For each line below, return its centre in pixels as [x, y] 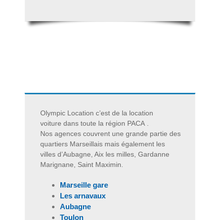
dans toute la [82, 124]
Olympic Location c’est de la [85, 113]
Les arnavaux [83, 196]
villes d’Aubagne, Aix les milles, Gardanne [105, 154]
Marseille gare [84, 185]
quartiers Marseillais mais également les [103, 144]
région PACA [125, 124]
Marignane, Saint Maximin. [82, 165]
